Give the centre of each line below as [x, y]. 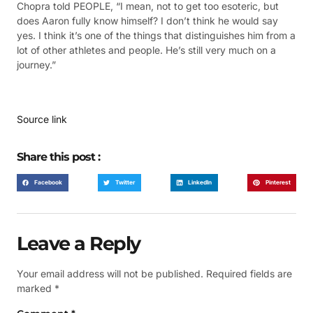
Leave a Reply [79, 244]
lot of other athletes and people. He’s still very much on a [146, 50]
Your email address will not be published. [110, 274]
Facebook [49, 183]
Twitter [125, 183]
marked [36, 289]
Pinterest [278, 183]
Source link [42, 119]
